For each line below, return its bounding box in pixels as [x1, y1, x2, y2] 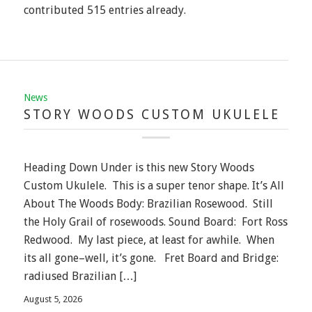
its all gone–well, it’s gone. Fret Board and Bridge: [23, 251, 281, 265]
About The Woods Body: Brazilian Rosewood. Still [23, 197, 273, 211]
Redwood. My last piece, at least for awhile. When [23, 233, 274, 247]
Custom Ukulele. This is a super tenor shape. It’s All [23, 179, 284, 193]
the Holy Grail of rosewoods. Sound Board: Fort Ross [23, 215, 288, 229]
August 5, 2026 [23, 293, 82, 304]
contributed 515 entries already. [23, 3, 186, 17]
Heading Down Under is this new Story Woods [23, 161, 254, 175]
